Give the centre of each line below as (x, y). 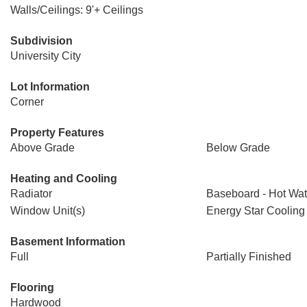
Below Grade (238, 148)
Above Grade (42, 148)
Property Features (57, 133)
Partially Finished (248, 257)
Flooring (32, 287)
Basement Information (68, 242)
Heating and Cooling (64, 179)
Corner (27, 102)
